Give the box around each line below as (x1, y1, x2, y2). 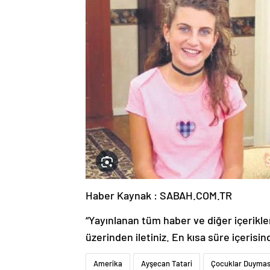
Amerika (93, 259, 122, 269)
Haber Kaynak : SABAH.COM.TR (86, 189, 232, 202)
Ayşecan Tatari (141, 259, 192, 269)
